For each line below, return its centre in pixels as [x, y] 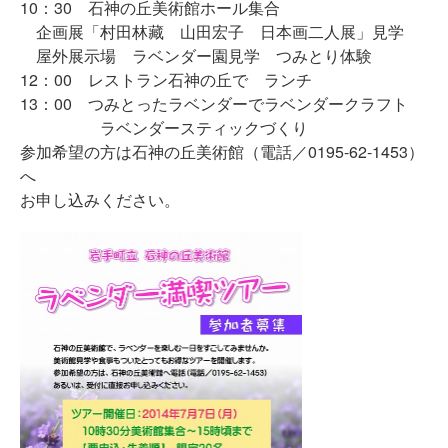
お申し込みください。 [100, 199]
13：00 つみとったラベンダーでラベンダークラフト [214, 103]
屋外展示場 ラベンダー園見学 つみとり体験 [196, 55]
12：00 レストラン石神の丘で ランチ [166, 79]
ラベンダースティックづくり [164, 127]
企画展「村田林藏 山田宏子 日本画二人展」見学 [212, 31]
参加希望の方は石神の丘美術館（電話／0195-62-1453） [222, 151]
